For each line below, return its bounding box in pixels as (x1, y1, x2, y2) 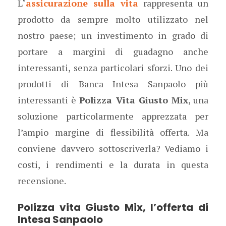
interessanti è (18, 94, 80, 106)
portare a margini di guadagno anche (18, 45, 208, 58)
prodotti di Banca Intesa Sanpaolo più (18, 78, 208, 90)
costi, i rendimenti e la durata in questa (18, 158, 208, 171)
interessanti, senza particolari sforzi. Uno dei (18, 62, 208, 74)
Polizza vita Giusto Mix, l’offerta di (18, 200, 208, 214)
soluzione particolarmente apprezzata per (18, 110, 208, 122)
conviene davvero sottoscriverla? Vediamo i (18, 142, 208, 154)
